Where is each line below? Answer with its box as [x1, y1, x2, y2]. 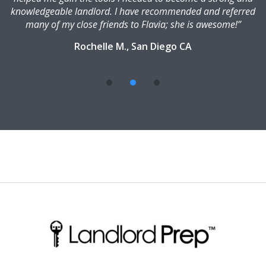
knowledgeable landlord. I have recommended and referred [11, 5, 255, 18]
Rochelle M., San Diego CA [74, 40, 192, 53]
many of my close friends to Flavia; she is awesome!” [25, 18, 241, 31]
